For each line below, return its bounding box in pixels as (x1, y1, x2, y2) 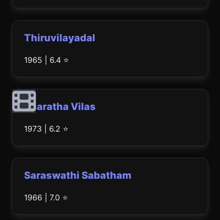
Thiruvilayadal (24, 32, 95, 44)
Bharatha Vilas (24, 101, 96, 112)
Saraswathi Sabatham (24, 169, 132, 181)
